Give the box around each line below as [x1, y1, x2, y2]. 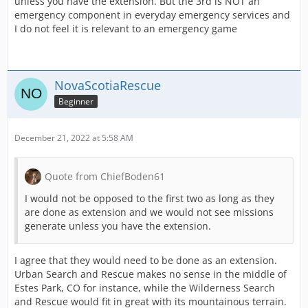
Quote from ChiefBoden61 [45, 170, 165, 184]
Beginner [58, 96, 93, 108]
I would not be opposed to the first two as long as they [25, 192, 274, 206]
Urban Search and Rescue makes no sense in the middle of [14, 267, 287, 281]
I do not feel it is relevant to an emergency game [14, 22, 237, 36]
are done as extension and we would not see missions [25, 206, 274, 219]
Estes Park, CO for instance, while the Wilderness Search [14, 281, 275, 295]
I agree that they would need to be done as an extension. [14, 254, 277, 267]
